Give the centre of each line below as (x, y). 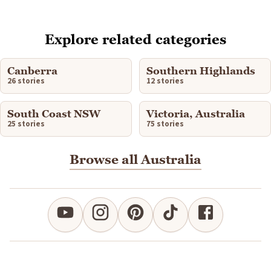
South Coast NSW (54, 114)
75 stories (165, 124)
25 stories (26, 124)
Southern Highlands (201, 71)
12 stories (165, 81)
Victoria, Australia (196, 114)
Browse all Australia (135, 160)
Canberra (32, 71)
